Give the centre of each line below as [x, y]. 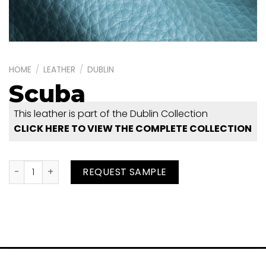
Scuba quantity [50, 169]
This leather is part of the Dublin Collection [111, 114]
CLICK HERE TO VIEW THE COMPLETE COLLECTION [133, 129]
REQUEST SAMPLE [125, 172]
